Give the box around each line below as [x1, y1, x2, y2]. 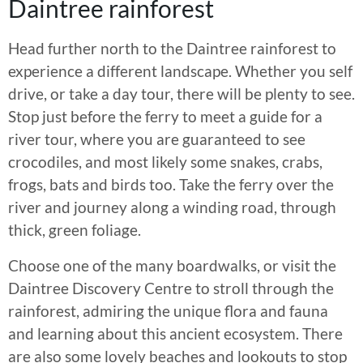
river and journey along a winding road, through [8, 198, 336, 217]
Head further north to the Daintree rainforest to [8, 39, 336, 58]
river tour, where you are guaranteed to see [8, 130, 305, 149]
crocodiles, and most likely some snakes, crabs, [8, 152, 322, 172]
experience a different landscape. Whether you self [8, 62, 352, 81]
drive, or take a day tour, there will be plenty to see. [8, 84, 355, 104]
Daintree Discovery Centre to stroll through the [8, 279, 334, 298]
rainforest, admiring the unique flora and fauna [8, 301, 328, 321]
